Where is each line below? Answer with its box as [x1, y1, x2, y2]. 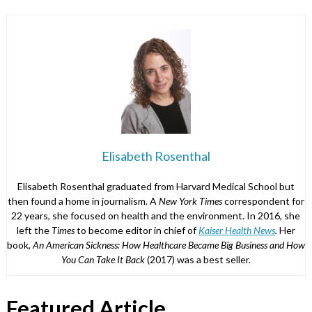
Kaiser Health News [198, 224, 275, 236]
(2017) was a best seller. [144, 253, 251, 265]
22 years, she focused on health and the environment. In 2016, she [11, 209, 301, 221]
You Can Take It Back [61, 253, 145, 265]
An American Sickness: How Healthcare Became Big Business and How [32, 238, 305, 251]
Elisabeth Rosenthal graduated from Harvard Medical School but [17, 180, 295, 192]
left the [16, 224, 52, 236]
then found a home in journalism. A [7, 194, 159, 207]
